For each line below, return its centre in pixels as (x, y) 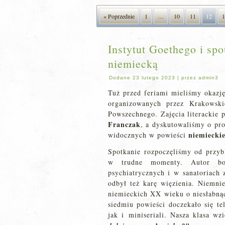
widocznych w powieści (148, 135)
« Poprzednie (119, 16)
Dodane (120, 78)
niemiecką (133, 64)
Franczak (124, 124)
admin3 (208, 78)
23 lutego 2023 (154, 78)
